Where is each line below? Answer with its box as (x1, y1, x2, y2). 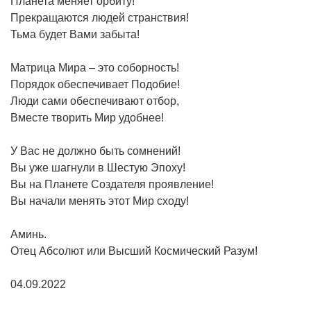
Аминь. (10, 228, 47, 240)
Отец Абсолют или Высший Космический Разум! (10, 244, 258, 257)
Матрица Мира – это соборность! (10, 61, 179, 74)
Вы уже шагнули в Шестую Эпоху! (10, 161, 185, 174)
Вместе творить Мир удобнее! (10, 111, 164, 124)
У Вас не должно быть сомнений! (10, 144, 180, 157)
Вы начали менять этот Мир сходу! (10, 194, 189, 207)
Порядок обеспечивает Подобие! (10, 78, 180, 90)
